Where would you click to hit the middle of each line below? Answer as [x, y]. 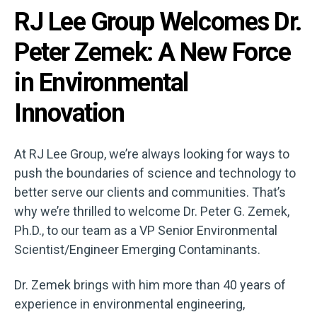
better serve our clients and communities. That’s [150, 192]
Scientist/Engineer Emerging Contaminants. [137, 250]
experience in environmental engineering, [129, 304]
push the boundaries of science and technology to [155, 173]
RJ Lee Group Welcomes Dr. [158, 22]
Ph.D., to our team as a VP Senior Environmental [146, 231]
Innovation [69, 113]
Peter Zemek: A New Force [152, 52]
